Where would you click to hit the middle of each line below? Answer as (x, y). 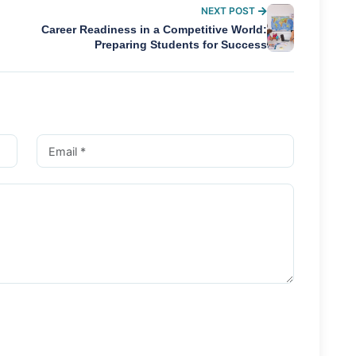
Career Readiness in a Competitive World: (154, 30)
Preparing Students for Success (180, 45)
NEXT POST (228, 11)
